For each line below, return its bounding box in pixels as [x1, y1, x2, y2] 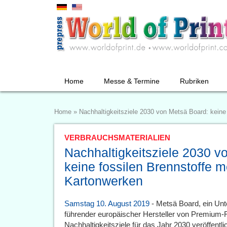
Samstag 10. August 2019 [64, 199, 149, 208]
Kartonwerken [64, 174, 143, 188]
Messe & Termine [104, 77, 160, 85]
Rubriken [180, 77, 209, 85]
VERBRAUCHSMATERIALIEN [64, 133, 170, 142]
